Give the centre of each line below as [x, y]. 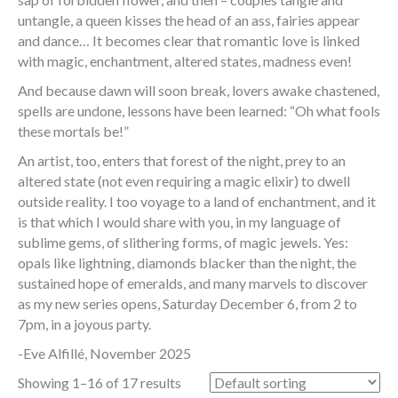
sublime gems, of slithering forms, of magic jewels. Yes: [183, 242]
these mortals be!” [73, 131]
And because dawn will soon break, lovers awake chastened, [199, 90]
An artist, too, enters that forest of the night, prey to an [182, 160]
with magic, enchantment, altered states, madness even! [185, 60]
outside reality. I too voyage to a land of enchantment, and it [197, 201]
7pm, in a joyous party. [84, 323]
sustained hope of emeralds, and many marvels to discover [193, 283]
